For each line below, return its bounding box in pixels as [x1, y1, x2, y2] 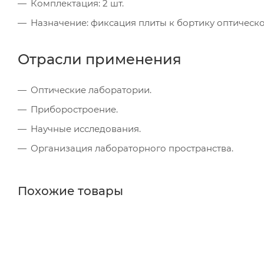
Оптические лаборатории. [31, 84, 151, 95]
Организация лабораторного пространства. [31, 142, 233, 154]
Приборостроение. [31, 103, 118, 115]
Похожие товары [18, 183, 123, 198]
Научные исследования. [31, 123, 141, 134]
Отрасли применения [18, 50, 181, 68]
